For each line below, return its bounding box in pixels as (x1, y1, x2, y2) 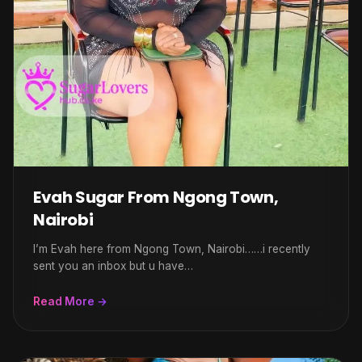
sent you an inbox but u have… (33, 259, 193, 272)
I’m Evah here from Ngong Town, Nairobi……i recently (33, 242, 310, 255)
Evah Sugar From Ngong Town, (33, 186, 279, 208)
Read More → (33, 295, 107, 308)
